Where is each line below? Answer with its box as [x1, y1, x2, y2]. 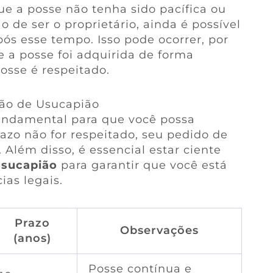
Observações [119, 223, 199, 237]
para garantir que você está [57, 158, 227, 172]
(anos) [13, 231, 52, 245]
